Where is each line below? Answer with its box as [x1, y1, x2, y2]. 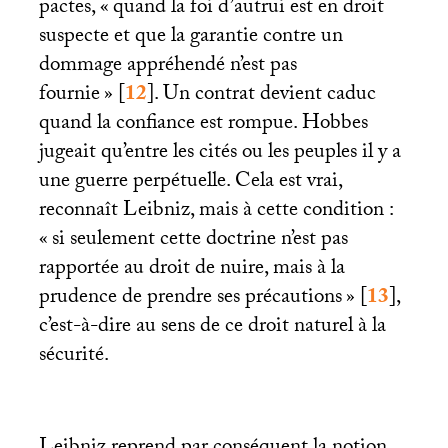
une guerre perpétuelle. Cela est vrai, [38, 165, 342, 202]
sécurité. [38, 339, 109, 376]
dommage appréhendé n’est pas [38, 49, 297, 86]
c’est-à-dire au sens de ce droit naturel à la [38, 310, 386, 347]
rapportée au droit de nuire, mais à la [38, 252, 345, 289]
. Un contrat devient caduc [153, 78, 376, 115]
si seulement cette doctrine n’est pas [51, 223, 348, 260]
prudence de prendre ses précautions [38, 281, 342, 318]
